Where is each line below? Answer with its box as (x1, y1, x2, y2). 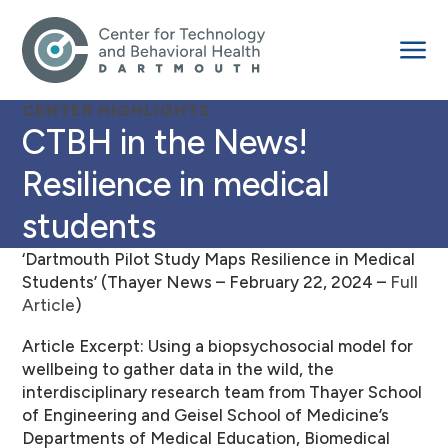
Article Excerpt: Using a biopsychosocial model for (22, 336, 413, 356)
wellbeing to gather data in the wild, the (22, 359, 334, 379)
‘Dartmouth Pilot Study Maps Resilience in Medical (22, 249, 415, 269)
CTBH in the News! (22, 122, 46, 163)
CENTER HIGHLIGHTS (22, 101, 210, 120)
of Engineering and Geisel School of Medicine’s (22, 405, 389, 425)
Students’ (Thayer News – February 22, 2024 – (22, 272, 390, 292)
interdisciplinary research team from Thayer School (22, 382, 422, 402)
